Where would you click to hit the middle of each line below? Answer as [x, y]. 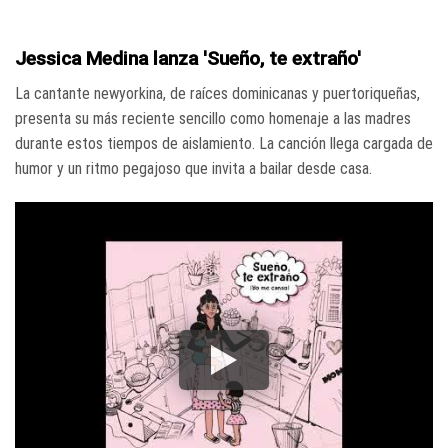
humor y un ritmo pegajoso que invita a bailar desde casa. [193, 169]
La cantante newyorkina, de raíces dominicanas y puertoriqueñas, [217, 94]
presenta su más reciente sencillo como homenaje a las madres [213, 119]
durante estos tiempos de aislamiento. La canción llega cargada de [224, 144]
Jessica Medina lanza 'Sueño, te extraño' [188, 59]
